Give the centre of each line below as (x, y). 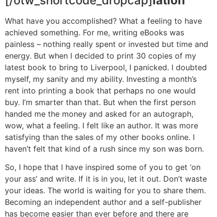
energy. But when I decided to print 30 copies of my (101, 55)
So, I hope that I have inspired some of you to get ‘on (103, 167)
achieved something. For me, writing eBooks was (94, 32)
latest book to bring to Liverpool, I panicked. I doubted (106, 67)
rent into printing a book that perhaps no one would (100, 90)
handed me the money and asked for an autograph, (99, 114)
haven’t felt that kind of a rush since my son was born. (104, 148)
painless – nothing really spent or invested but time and (107, 44)
